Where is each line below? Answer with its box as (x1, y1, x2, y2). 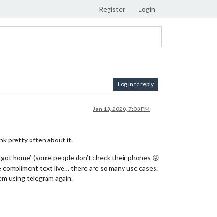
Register (99, 5, 125, 13)
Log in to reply (118, 80, 154, 88)
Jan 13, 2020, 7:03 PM (93, 105, 150, 112)
